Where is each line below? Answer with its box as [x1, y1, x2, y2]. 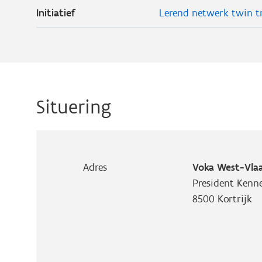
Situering [36, 95, 111, 119]
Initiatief [36, 6, 74, 19]
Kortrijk [217, 192, 252, 205]
